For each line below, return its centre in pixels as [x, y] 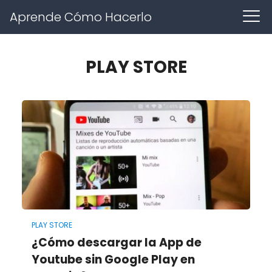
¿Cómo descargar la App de [116, 242]
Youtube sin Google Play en [113, 259]
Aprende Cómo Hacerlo [81, 17]
